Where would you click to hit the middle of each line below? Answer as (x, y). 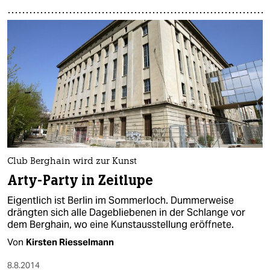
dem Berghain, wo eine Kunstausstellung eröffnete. (121, 224)
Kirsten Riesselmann (70, 242)
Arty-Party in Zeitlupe (80, 180)
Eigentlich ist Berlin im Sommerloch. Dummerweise (121, 200)
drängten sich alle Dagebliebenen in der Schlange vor (126, 212)
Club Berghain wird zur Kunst (72, 162)
